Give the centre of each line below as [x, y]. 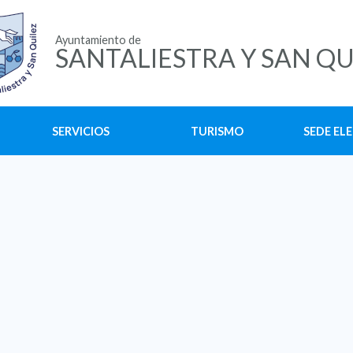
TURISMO [217, 131]
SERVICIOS [80, 131]
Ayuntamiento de [98, 40]
